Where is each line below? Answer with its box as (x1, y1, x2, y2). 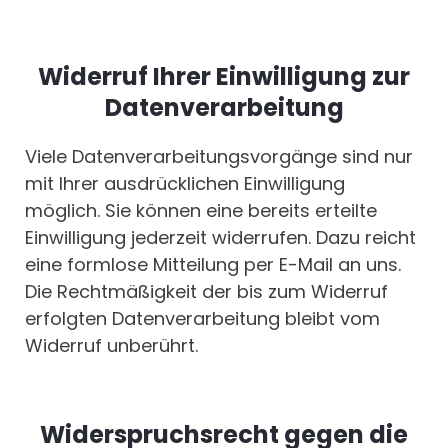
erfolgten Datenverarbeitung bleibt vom (25, 306, 380, 332)
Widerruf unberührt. (25, 333, 198, 359)
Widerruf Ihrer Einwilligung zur (38, 60, 410, 94)
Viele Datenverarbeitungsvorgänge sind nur (25, 144, 413, 170)
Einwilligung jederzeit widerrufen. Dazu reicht (25, 225, 416, 251)
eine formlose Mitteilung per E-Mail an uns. (25, 252, 401, 278)
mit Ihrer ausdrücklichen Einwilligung (25, 171, 345, 197)
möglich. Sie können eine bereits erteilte (25, 198, 377, 224)
